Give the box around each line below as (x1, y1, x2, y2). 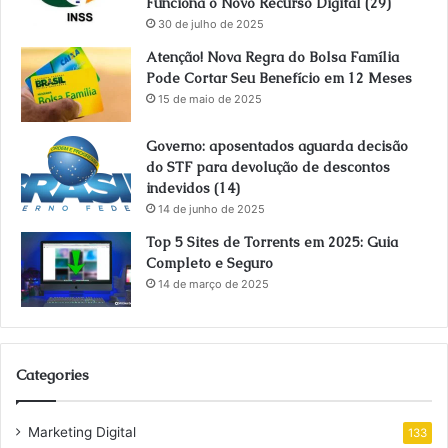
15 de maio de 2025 (158, 92, 262, 107)
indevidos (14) (146, 179, 240, 198)
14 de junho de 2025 (158, 202, 265, 217)
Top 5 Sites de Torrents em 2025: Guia (146, 233, 398, 252)
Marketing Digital (28, 424, 136, 441)
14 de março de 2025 (158, 277, 269, 292)
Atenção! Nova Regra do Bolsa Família (146, 48, 399, 67)
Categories (16, 365, 89, 385)
